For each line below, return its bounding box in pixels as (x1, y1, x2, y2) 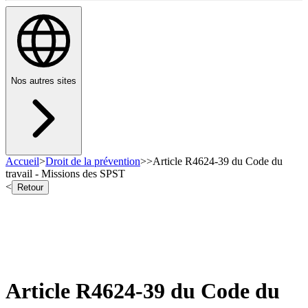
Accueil (5, 155, 39, 168)
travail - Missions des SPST (5, 168, 125, 180)
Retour (17, 182, 43, 193)
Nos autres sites (11, 76, 76, 87)
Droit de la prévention (45, 155, 140, 168)
